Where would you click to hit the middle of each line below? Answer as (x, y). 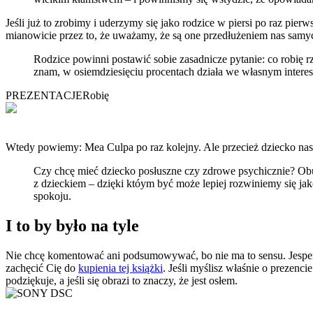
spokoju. (52, 196)
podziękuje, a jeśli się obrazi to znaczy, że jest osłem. (122, 280)
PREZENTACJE (44, 96)
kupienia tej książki (121, 268)
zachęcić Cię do (42, 268)
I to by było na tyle (72, 225)
